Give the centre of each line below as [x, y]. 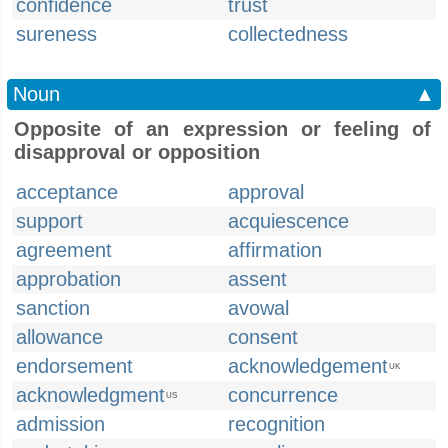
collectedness [288, 34]
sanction [53, 308]
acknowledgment [90, 395]
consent [263, 337]
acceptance [67, 192]
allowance [59, 337]
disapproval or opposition [137, 152]
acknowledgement [308, 366]
